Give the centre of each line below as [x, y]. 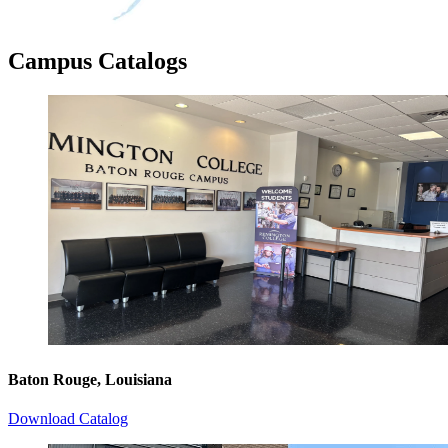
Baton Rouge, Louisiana [90, 379]
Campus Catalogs [97, 61]
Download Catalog [68, 418]
